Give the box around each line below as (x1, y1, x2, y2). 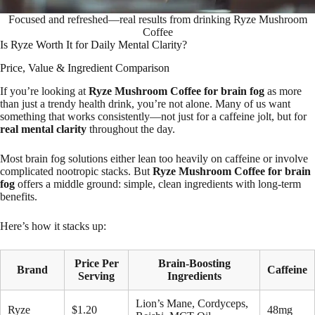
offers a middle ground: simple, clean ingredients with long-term (15, 177, 301, 190)
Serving (78, 269, 115, 282)
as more (264, 84, 302, 97)
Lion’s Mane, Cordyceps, (136, 297, 248, 309)
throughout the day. (86, 122, 175, 135)
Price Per (74, 257, 119, 269)
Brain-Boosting (157, 257, 231, 269)
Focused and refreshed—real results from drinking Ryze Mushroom (8, 13, 307, 26)
